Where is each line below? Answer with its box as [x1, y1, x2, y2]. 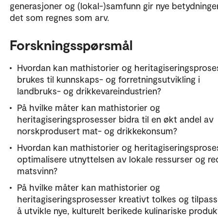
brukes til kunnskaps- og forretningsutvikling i [17, 73, 200, 85]
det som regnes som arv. [10, 11, 109, 23]
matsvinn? [17, 164, 57, 176]
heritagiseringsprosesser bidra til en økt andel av [17, 113, 214, 125]
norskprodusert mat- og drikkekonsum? [17, 125, 177, 136]
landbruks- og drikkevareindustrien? [17, 85, 161, 96]
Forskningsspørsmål [10, 36, 133, 53]
